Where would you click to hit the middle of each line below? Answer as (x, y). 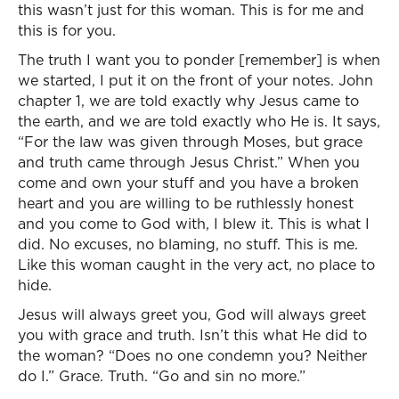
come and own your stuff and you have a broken (188, 183)
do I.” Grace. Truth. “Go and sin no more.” (162, 376)
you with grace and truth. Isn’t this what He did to (192, 335)
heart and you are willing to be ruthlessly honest (186, 203)
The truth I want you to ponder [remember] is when (199, 60)
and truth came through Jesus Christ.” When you (189, 162)
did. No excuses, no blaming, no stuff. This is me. (188, 244)
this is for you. (67, 30)
